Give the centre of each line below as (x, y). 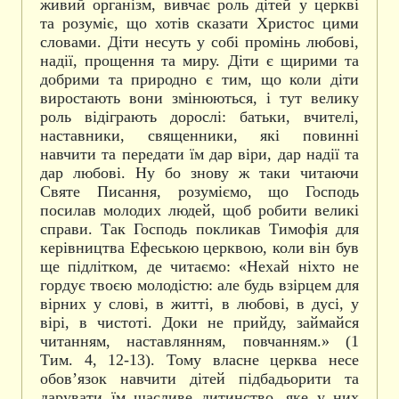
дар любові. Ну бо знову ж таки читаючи (199, 173)
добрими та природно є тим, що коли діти (199, 79)
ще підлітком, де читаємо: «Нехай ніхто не (199, 266)
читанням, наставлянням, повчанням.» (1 (199, 341)
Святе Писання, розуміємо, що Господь (199, 191)
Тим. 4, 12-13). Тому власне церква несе (199, 360)
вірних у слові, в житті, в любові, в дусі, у (199, 304)
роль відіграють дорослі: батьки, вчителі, (199, 117)
